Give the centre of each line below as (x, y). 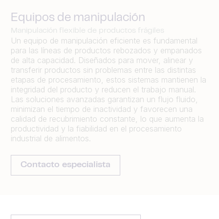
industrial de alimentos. (51, 138)
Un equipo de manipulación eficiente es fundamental (104, 41)
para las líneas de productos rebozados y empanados (106, 50)
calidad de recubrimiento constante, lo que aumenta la (107, 119)
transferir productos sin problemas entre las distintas (103, 70)
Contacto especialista (66, 165)
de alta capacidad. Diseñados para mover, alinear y (102, 60)
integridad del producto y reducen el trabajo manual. (103, 89)
